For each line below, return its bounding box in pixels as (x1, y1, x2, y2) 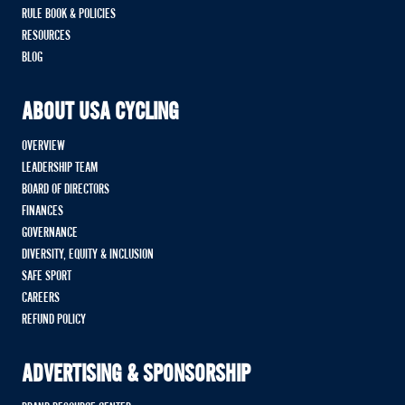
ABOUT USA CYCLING (22, 101, 179, 124)
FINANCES (22, 204, 63, 218)
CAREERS (22, 291, 60, 305)
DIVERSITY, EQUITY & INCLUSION (22, 248, 154, 261)
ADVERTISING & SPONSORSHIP (22, 363, 250, 386)
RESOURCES (22, 29, 71, 42)
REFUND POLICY (22, 313, 86, 326)
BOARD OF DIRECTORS (22, 183, 109, 196)
